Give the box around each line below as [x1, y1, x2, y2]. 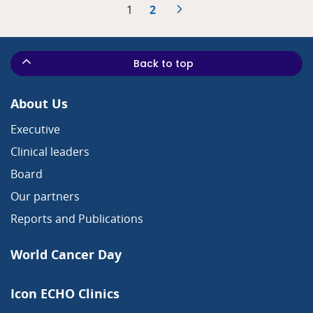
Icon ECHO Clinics [10, 284, 119, 302]
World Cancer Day [10, 245, 122, 263]
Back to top [133, 56, 194, 71]
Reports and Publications [10, 210, 143, 226]
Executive [10, 121, 60, 137]
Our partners [10, 188, 80, 204]
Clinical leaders [10, 143, 89, 159]
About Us [10, 94, 68, 112]
